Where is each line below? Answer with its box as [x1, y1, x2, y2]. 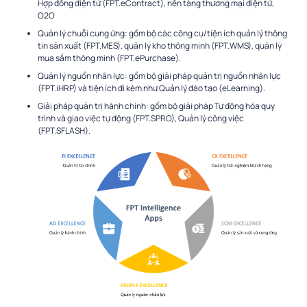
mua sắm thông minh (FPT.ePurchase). [38, 52, 181, 64]
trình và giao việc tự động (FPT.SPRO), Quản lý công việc [38, 112, 244, 125]
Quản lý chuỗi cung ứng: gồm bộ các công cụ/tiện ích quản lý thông [38, 27, 287, 40]
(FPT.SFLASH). [38, 125, 90, 137]
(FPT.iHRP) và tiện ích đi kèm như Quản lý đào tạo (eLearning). [38, 82, 265, 95]
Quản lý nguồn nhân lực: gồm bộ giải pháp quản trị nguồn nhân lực [38, 70, 281, 82]
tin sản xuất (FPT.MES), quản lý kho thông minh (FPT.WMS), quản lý [38, 40, 282, 52]
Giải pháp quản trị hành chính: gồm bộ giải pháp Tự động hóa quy [38, 100, 275, 112]
